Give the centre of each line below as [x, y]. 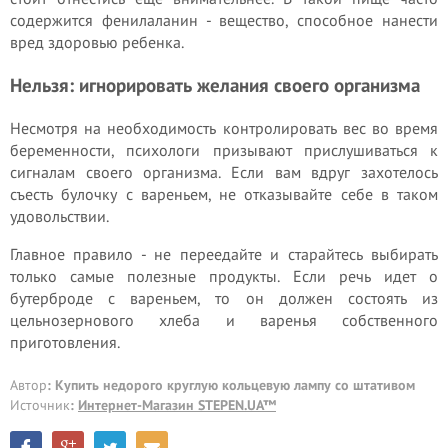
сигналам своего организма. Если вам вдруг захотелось [224, 171]
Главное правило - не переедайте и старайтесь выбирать [224, 253]
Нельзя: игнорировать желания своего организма [215, 84]
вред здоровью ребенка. [97, 42]
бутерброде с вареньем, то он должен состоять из [224, 297]
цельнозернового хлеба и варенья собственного [224, 319]
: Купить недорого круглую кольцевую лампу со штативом [231, 384]
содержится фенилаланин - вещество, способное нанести [224, 20]
